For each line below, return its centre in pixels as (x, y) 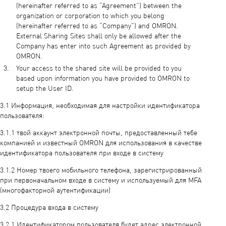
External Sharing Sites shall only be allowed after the (99, 36)
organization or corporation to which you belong (90, 16)
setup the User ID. (45, 89)
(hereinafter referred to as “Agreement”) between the (99, 6)
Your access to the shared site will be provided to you (99, 69)
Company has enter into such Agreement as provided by (103, 46)
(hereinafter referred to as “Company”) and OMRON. (97, 26)
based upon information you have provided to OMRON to (103, 79)
